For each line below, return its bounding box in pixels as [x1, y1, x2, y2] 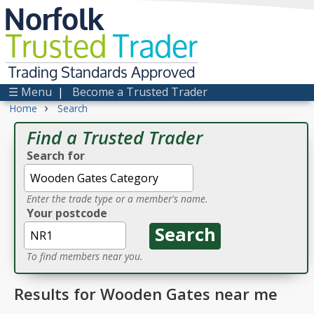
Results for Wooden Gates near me [14, 283, 278, 304]
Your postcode [27, 205, 107, 221]
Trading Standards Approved [8, 63, 195, 82]
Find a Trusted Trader [27, 125, 203, 150]
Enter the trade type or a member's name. [27, 192, 207, 205]
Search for [27, 148, 85, 163]
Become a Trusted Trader [72, 84, 207, 100]
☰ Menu [8, 84, 52, 100]
